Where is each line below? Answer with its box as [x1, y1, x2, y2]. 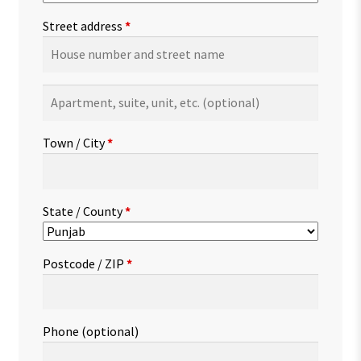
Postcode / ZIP [42, 255, 127, 272]
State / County [42, 202, 125, 219]
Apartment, [41, 85, 107, 102]
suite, [41, 106, 73, 122]
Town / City [42, 134, 107, 151]
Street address [42, 18, 125, 35]
